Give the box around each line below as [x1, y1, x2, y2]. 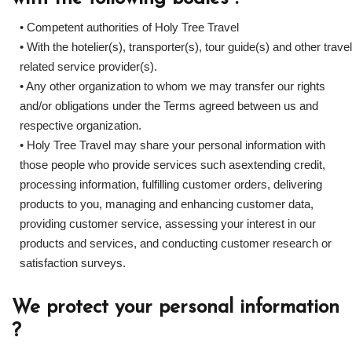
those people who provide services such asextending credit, [20, 158, 325, 171]
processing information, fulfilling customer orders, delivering [20, 178, 322, 191]
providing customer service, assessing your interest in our [20, 217, 316, 230]
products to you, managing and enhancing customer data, [20, 197, 313, 211]
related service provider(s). [20, 60, 157, 73]
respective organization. [20, 119, 141, 132]
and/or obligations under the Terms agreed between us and [20, 99, 318, 112]
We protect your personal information [12, 298, 339, 317]
